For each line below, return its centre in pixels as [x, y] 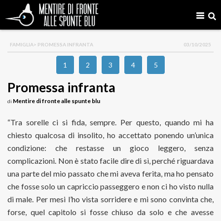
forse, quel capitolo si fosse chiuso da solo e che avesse [110, 212]
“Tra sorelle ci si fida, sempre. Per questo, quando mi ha [110, 122]
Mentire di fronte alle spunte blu [56, 101]
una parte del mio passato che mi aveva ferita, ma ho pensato [110, 173]
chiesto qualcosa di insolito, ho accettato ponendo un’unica [110, 135]
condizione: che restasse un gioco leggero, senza [110, 148]
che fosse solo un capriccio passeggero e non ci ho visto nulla [110, 186]
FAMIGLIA [22, 44]
